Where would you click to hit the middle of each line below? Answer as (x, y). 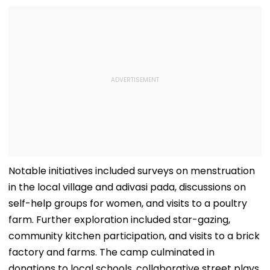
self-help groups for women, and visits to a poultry (128, 203)
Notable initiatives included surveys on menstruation (132, 171)
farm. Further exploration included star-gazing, (119, 219)
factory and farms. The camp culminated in (111, 252)
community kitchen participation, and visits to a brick (134, 236)
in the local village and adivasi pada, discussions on (127, 187)
